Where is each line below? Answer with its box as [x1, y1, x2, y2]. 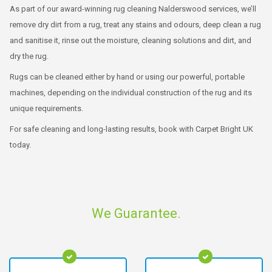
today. [10, 140, 31, 149]
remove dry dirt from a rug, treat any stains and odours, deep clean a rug [10, 19, 261, 29]
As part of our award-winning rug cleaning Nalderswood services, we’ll [10, 4, 256, 13]
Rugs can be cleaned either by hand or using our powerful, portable [10, 72, 245, 81]
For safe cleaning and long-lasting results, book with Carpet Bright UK [10, 124, 253, 134]
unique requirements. [10, 103, 83, 113]
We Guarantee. [91, 205, 181, 221]
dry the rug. [10, 51, 49, 61]
